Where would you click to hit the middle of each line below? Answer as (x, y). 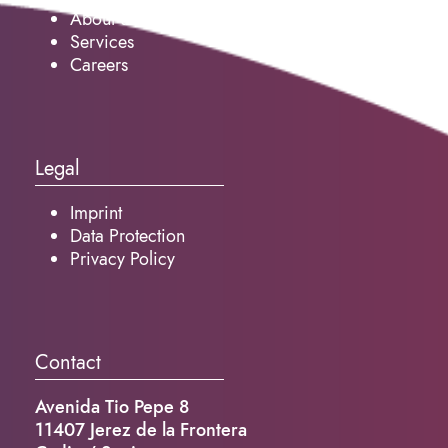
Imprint (96, 213)
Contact (68, 362)
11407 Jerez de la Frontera (141, 430)
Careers (99, 65)
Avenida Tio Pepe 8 (112, 407)
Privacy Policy (122, 259)
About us (103, 19)
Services (102, 42)
